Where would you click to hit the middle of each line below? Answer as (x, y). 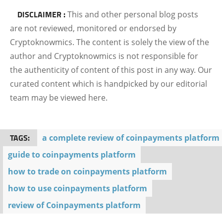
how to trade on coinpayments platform (87, 171)
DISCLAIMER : (41, 14)
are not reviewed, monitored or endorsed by (93, 28)
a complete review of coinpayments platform (131, 138)
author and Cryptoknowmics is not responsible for (104, 56)
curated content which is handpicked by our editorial (109, 84)
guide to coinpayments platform (72, 155)
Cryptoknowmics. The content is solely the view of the (110, 42)
